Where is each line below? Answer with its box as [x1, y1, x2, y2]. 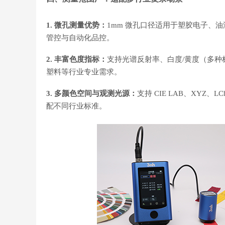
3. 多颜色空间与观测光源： [46, 89, 137, 97]
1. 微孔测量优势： [46, 21, 107, 29]
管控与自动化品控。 [46, 33, 114, 42]
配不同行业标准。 [46, 101, 106, 110]
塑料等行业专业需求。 [46, 67, 122, 76]
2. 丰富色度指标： [46, 55, 107, 63]
